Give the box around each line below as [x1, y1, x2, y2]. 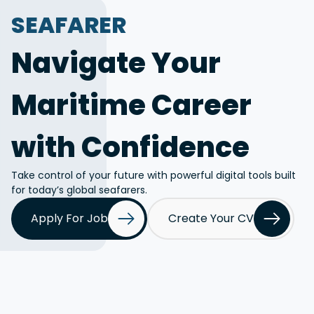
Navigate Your [11, 43, 221, 83]
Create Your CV [168, 210, 254, 226]
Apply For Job [31, 210, 108, 226]
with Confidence [11, 128, 250, 167]
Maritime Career [11, 86, 252, 125]
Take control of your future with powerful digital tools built [11, 168, 296, 182]
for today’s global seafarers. [11, 183, 147, 197]
